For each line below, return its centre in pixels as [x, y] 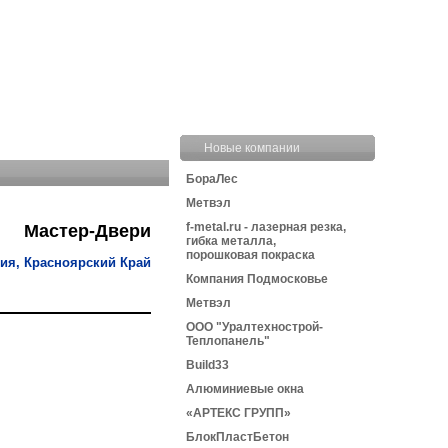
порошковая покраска [250, 255]
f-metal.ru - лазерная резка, [266, 227]
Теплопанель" [228, 341]
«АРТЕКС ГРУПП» [238, 413]
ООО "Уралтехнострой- [254, 327]
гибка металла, [231, 241]
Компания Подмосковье [257, 279]
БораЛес [212, 179]
